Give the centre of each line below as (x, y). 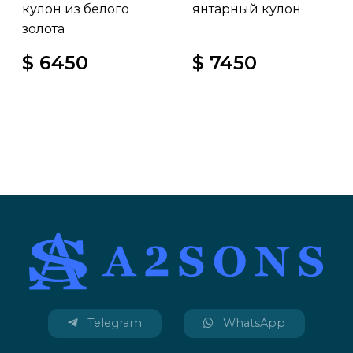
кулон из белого (76, 9)
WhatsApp (253, 323)
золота (43, 29)
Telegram (113, 323)
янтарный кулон (247, 9)
